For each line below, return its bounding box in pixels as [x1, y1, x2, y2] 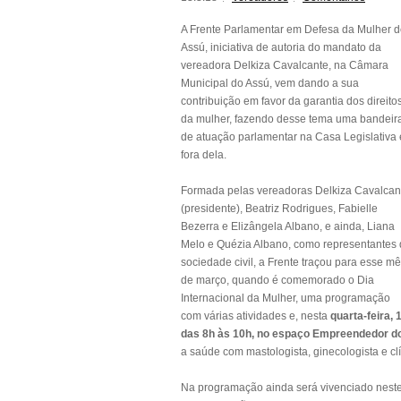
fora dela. [181, 149, 226, 161]
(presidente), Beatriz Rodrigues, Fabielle [181, 202, 378, 215]
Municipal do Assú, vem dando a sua [181, 77, 359, 90]
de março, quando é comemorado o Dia [181, 274, 374, 286]
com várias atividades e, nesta [181, 310, 330, 322]
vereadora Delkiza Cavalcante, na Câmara [181, 59, 388, 72]
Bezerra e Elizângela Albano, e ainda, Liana [181, 220, 395, 233]
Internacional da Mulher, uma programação [181, 292, 390, 304]
